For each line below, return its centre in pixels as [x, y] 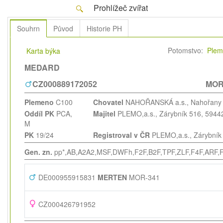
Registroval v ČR [121, 135]
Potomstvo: [187, 50]
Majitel [104, 113]
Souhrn [29, 28]
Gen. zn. [38, 152]
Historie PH [104, 28]
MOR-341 [143, 177]
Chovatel [108, 102]
